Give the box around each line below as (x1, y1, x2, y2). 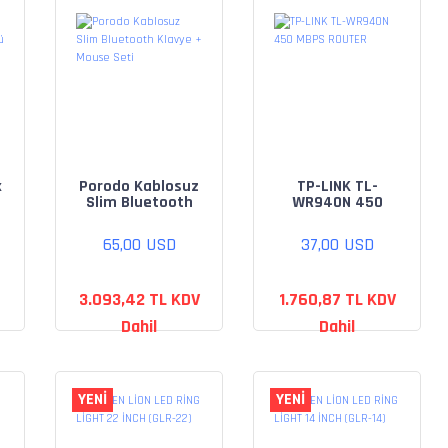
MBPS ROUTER (289, 208, 385, 229)
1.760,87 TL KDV (278, 288, 396, 311)
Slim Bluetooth (85, 192, 193, 213)
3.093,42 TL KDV (78, 288, 200, 311)
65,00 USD (102, 233, 176, 256)
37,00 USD (300, 233, 374, 256)
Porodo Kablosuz (79, 176, 199, 197)
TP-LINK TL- (296, 176, 378, 197)
